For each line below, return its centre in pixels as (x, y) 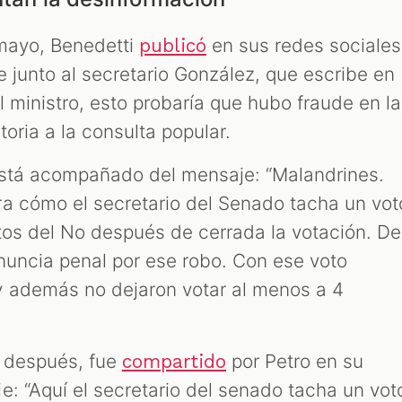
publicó (173, 45)
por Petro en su (295, 361)
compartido (174, 361)
